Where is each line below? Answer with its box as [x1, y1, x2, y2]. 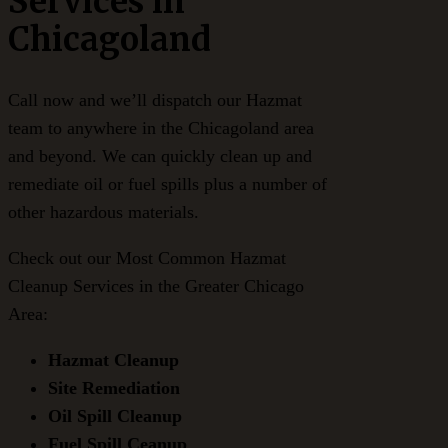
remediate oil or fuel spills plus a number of [8, 174, 327, 195]
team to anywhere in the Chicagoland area [8, 118, 314, 139]
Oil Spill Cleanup [48, 406, 182, 427]
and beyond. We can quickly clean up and [8, 146, 312, 167]
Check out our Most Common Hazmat [8, 248, 286, 269]
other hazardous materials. [8, 202, 199, 223]
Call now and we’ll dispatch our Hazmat [8, 90, 302, 111]
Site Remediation [48, 378, 180, 399]
